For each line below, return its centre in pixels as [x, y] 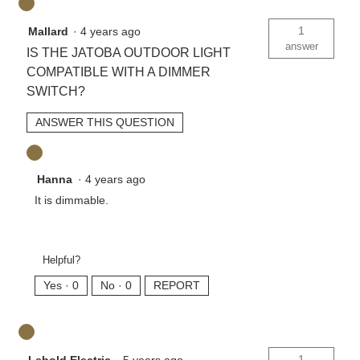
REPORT [176, 286]
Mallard [48, 31]
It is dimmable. [71, 200]
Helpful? [61, 260]
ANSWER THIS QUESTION [104, 122]
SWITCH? [55, 91]
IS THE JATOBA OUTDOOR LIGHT [128, 52]
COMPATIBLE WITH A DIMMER [118, 72]
